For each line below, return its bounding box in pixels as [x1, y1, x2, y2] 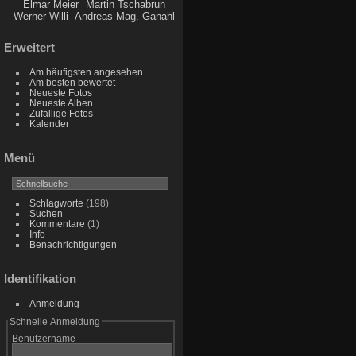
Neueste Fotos [29, 87, 92, 99]
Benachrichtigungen [29, 238, 117, 250]
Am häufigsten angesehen [29, 67, 143, 78]
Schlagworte [29, 197, 83, 208]
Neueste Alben [29, 98, 93, 109]
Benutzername [11, 332, 75, 343]
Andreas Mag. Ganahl [75, 10, 176, 23]
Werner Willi [14, 10, 69, 23]
